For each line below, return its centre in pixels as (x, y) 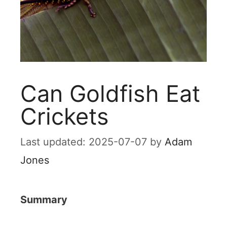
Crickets (65, 116)
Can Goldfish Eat (110, 93)
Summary (44, 200)
